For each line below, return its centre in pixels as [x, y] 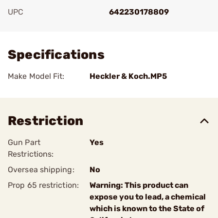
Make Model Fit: [36, 76]
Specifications [56, 55]
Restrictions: [31, 154]
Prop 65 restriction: [43, 185]
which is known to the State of [147, 209]
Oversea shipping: [41, 170]
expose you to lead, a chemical [148, 197]
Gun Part [24, 142]
